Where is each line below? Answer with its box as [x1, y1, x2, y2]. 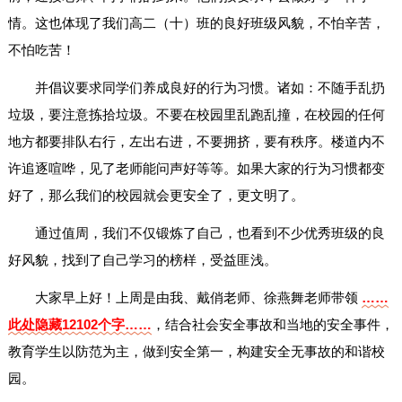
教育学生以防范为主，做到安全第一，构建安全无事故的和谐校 [7, 344, 385, 360]
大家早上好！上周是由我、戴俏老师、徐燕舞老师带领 [34, 290, 362, 306]
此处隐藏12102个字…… [7, 317, 152, 333]
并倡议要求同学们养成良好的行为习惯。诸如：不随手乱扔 [34, 80, 385, 96]
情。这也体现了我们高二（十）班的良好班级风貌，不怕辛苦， [7, 15, 385, 31]
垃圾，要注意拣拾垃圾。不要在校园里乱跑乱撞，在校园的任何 [7, 107, 385, 123]
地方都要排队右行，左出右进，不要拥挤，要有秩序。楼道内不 [7, 134, 385, 150]
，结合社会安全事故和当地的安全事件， [151, 317, 394, 333]
